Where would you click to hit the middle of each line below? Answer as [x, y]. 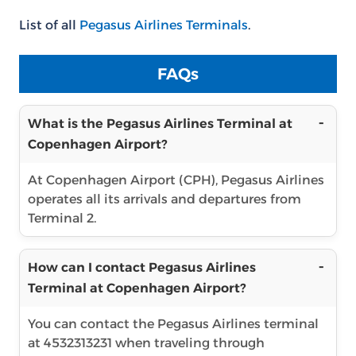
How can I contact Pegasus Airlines [142, 267]
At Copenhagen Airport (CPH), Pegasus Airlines [176, 180]
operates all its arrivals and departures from [164, 199]
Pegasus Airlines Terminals [164, 25]
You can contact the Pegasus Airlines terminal [173, 324]
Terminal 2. [62, 218]
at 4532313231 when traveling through [146, 343]
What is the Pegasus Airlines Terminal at [160, 124]
